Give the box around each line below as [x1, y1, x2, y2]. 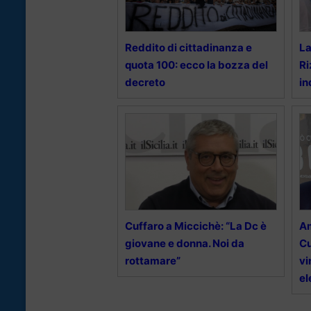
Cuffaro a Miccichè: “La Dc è [125, 219, 267, 233]
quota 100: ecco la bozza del [125, 58, 268, 72]
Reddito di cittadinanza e [125, 40, 252, 54]
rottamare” [125, 253, 180, 267]
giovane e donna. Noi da [125, 236, 244, 250]
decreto [125, 75, 165, 89]
